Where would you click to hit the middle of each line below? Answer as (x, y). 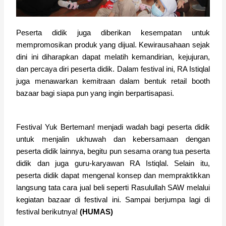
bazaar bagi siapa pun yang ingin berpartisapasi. (96, 93)
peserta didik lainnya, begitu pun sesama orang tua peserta (113, 151)
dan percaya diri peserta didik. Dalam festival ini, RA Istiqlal (113, 69)
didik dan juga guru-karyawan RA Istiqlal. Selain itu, (113, 163)
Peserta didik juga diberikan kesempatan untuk (113, 33)
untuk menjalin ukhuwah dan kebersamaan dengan (113, 139)
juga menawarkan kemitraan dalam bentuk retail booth (113, 81)
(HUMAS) (97, 212)
